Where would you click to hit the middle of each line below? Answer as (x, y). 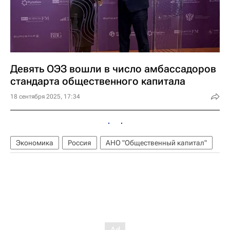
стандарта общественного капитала (98, 81)
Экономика (35, 142)
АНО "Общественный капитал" (156, 142)
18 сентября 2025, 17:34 (45, 96)
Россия (80, 142)
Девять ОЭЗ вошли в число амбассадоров (113, 69)
